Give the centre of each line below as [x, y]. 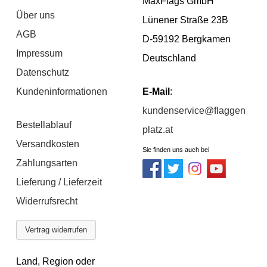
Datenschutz [43, 73]
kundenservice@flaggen [194, 111]
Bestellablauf [44, 125]
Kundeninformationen [62, 92]
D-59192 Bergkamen [187, 39]
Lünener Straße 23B [185, 20]
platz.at [158, 130]
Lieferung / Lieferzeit [59, 182]
